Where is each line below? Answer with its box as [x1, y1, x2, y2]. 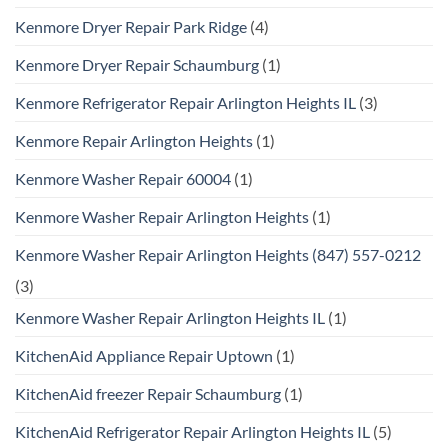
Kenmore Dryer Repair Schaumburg [15, 55, 259, 75]
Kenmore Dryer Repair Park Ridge [15, 17, 247, 37]
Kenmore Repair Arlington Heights [15, 131, 253, 151]
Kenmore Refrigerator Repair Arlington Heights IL [15, 93, 356, 113]
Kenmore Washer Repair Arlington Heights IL [15, 308, 325, 328]
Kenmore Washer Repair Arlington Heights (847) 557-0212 [15, 245, 421, 265]
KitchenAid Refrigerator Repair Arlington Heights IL [15, 422, 370, 442]
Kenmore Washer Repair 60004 [15, 169, 231, 189]
